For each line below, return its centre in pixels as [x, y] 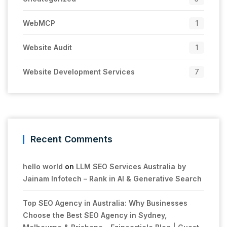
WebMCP [39, 23]
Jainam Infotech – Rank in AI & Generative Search [112, 178]
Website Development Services [79, 71]
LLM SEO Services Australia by [131, 166]
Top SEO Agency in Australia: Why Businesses [105, 203]
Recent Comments [71, 139]
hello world [43, 166]
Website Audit [47, 47]
